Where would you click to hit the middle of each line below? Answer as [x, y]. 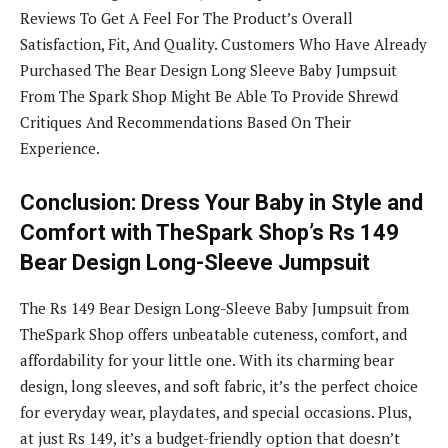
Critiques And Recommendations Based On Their [185, 121]
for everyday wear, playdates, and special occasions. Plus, [215, 411]
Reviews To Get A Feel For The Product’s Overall [186, 17]
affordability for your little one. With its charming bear [207, 359]
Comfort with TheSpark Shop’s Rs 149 [209, 232]
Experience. [60, 147]
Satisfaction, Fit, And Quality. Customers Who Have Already [223, 43]
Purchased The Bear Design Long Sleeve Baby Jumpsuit [208, 69]
